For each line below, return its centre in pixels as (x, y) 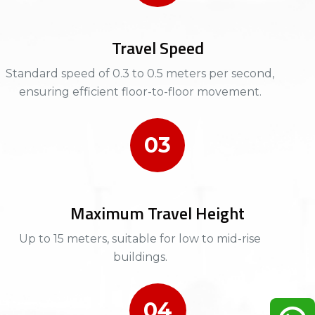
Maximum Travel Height (157, 213)
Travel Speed (157, 47)
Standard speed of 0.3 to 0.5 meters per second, (140, 73)
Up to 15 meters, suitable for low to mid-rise (140, 238)
